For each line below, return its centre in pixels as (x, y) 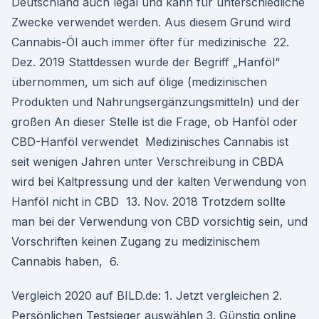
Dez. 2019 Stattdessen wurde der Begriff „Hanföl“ (146, 62)
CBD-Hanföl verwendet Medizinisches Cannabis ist (150, 142)
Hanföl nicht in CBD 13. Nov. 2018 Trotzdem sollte (148, 202)
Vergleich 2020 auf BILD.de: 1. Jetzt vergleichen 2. (147, 296)
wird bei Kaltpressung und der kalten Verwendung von (159, 182)
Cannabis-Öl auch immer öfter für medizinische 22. (150, 42)
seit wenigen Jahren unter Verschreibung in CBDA (148, 162)
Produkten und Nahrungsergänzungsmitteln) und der (156, 102)
